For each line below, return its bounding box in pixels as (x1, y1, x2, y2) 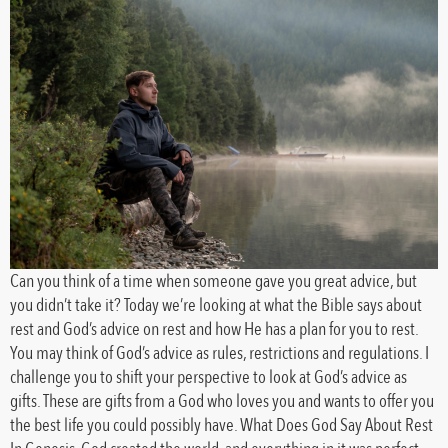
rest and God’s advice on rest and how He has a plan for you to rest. (10, 316, 418, 341)
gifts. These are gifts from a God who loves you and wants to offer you (10, 388, 434, 413)
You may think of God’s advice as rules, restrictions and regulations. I (10, 340, 429, 365)
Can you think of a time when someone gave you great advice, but (10, 268, 417, 293)
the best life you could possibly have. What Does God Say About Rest (10, 412, 433, 437)
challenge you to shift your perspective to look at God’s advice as (10, 364, 407, 389)
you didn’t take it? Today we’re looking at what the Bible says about (10, 292, 422, 317)
